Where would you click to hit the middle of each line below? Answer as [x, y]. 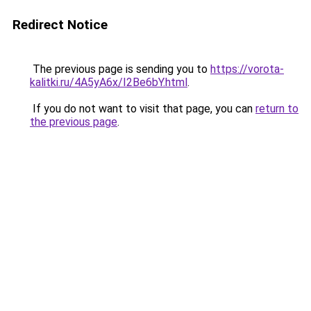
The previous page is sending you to [120, 69]
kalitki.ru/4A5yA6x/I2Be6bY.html [109, 82]
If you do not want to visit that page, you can [143, 109]
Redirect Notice [60, 25]
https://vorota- [247, 69]
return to [277, 109]
